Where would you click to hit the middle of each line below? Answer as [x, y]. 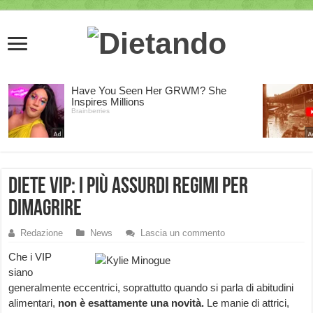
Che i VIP [30, 257]
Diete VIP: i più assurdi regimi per [129, 188]
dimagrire [45, 210]
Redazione [42, 233]
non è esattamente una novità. [133, 303]
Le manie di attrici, [248, 303]
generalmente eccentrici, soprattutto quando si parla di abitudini [151, 288]
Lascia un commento [183, 233]
